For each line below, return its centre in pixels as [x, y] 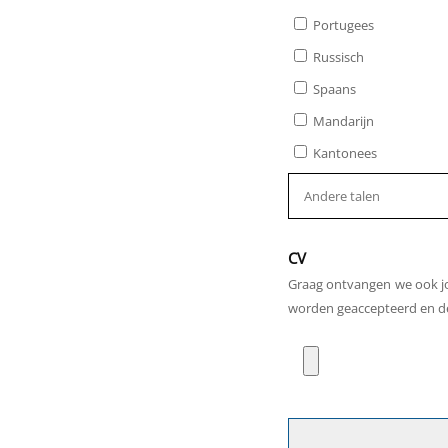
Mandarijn [343, 121]
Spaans [334, 89]
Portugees [343, 25]
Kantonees [345, 153]
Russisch [338, 57]
